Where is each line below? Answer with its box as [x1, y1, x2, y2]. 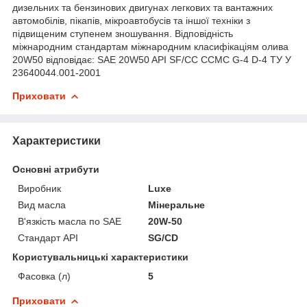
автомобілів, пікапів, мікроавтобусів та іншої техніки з [12, 14, 250, 26]
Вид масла [18, 199, 66, 210]
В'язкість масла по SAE [18, 215, 121, 227]
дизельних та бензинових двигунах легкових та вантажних [12, 1, 273, 13]
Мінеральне [148, 199, 206, 210]
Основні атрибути [12, 163, 99, 175]
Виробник [18, 182, 61, 194]
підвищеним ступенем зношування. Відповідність [12, 27, 233, 39]
